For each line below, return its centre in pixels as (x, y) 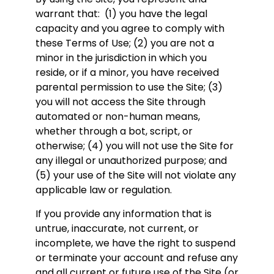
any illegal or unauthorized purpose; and (131, 161)
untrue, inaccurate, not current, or (117, 228)
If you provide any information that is (124, 213)
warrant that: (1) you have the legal (121, 14)
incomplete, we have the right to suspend (135, 243)
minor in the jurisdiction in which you (121, 58)
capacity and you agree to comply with (130, 29)
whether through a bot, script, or (114, 131)
